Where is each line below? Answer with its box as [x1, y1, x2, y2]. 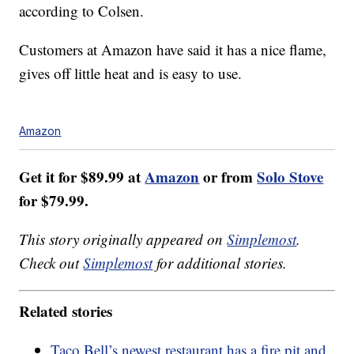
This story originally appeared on [19, 229, 228, 250]
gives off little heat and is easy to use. [19, 63, 243, 84]
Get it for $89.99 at [19, 166, 145, 188]
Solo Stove [257, 166, 324, 188]
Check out [19, 253, 84, 273]
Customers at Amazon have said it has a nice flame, [19, 40, 327, 60]
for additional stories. [153, 253, 288, 273]
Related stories [19, 299, 113, 322]
